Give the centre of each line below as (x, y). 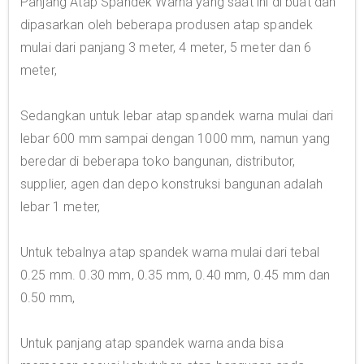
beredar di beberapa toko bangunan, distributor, (158, 162)
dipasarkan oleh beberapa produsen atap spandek (167, 25)
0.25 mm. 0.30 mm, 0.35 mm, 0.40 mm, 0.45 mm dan (175, 275)
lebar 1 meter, (61, 207)
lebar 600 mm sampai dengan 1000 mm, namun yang (175, 139)
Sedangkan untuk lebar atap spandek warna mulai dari (177, 116)
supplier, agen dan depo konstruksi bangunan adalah (172, 184)
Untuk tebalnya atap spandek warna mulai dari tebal (170, 253)
